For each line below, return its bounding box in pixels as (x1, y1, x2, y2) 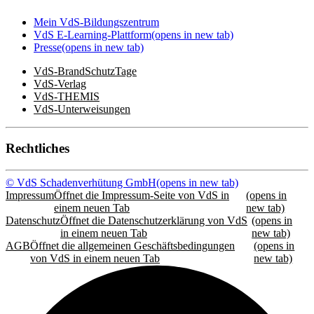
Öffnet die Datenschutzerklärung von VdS (60, 214, 247, 227)
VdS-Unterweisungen (34, 102, 130, 115)
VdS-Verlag (34, 77, 86, 90)
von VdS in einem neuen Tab (30, 252, 160, 265)
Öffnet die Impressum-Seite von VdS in (54, 189, 229, 202)
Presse (34, 41, 62, 53)
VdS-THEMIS (34, 90, 100, 102)
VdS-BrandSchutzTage (34, 64, 137, 77)
